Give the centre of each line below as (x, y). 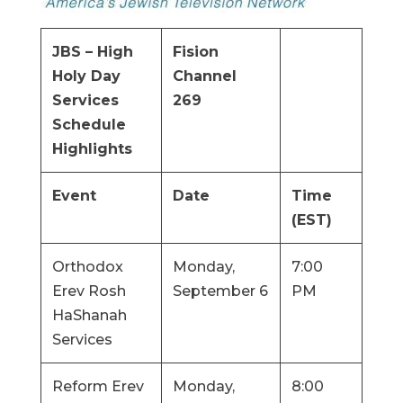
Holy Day (86, 76)
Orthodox (87, 267)
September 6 (220, 291)
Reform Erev (98, 386)
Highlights (92, 149)
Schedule (89, 125)
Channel (204, 76)
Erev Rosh (89, 291)
